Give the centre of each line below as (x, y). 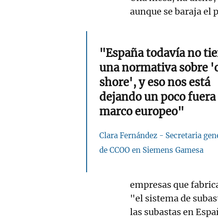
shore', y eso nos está (155, 82)
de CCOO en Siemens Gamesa (151, 150)
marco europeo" (142, 111)
